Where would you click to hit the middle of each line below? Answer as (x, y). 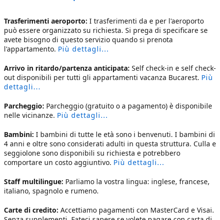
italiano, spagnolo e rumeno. (51, 191)
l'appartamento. (31, 49)
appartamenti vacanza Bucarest (145, 77)
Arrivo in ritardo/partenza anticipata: (68, 68)
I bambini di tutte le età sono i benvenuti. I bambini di (125, 134)
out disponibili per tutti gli (48, 77)
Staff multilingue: (35, 181)
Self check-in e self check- (174, 68)
